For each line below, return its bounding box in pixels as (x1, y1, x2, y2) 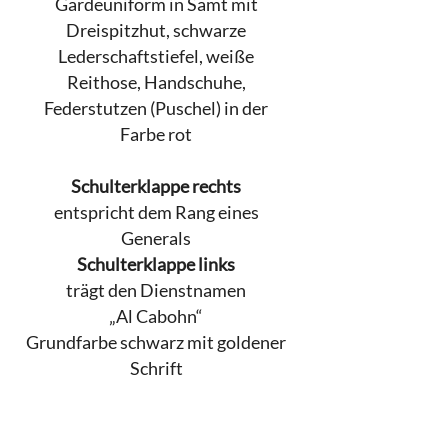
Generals (121, 228, 191, 250)
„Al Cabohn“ (109, 306, 203, 328)
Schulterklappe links (77, 254, 235, 276)
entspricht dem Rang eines (53, 202, 259, 224)
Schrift (129, 358, 183, 380)
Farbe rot (120, 124, 192, 146)
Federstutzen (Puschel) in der (44, 98, 268, 120)
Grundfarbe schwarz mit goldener (26, 332, 286, 354)
